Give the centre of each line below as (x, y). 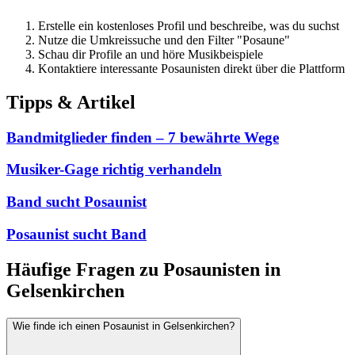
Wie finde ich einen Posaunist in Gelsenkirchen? (124, 326)
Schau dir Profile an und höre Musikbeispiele (151, 54)
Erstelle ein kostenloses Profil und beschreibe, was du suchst (189, 25)
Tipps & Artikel (71, 102)
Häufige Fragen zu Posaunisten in (143, 269)
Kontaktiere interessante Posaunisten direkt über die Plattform (191, 68)
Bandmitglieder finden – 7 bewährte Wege (143, 137)
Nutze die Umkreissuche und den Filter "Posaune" (164, 40)
